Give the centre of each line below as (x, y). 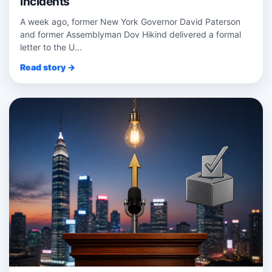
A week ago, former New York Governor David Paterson (130, 21)
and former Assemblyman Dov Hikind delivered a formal (131, 34)
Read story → (48, 67)
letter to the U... (51, 47)
